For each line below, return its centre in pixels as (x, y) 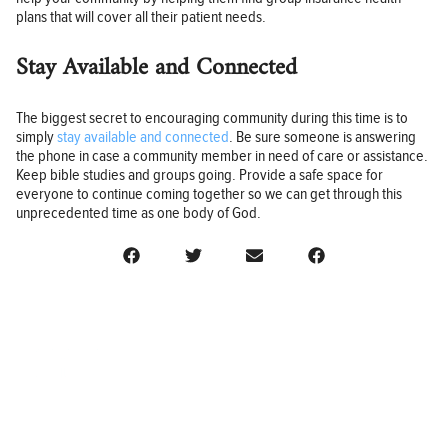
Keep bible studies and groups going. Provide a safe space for (199, 176)
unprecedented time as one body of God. (138, 214)
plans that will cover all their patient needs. (141, 18)
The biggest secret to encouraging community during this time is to (212, 119)
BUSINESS (66, 433)
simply (36, 138)
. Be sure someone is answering (322, 138)
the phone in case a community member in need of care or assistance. (222, 157)
